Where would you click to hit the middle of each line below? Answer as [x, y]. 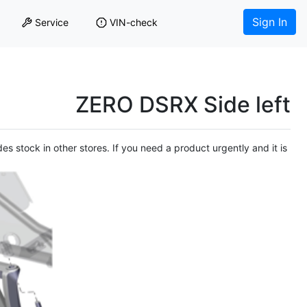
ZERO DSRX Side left [183, 105]
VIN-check [133, 22]
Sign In [269, 22]
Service [51, 22]
